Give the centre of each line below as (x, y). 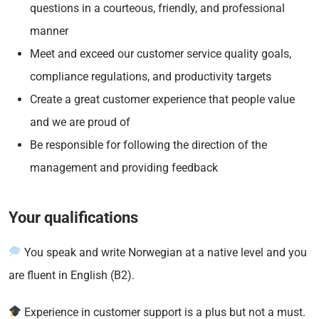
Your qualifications (73, 217)
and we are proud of (80, 122)
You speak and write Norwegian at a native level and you (164, 252)
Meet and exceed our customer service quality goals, (161, 53)
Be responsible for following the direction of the (148, 145)
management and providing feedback (124, 167)
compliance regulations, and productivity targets (151, 76)
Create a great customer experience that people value (162, 99)
